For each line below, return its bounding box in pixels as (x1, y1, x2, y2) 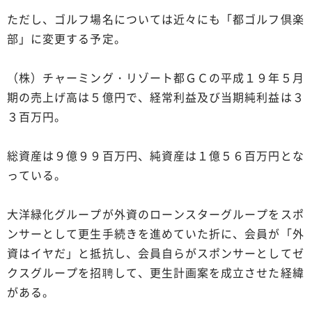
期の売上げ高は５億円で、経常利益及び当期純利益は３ (7, 88, 304, 105)
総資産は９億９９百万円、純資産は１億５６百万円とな (7, 146, 304, 164)
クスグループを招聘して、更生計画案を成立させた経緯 (7, 263, 304, 281)
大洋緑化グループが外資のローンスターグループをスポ (7, 205, 304, 222)
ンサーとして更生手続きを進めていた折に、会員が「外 (7, 224, 304, 242)
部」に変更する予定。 (7, 29, 126, 47)
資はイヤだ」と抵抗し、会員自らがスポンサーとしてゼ (7, 244, 304, 261)
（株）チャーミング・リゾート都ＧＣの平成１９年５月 (7, 68, 304, 86)
